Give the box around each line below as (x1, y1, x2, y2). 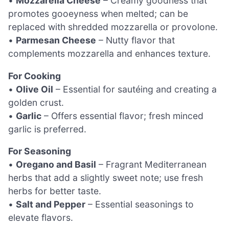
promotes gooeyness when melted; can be (8, 8, 188, 19)
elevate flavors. (8, 212, 73, 223)
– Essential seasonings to (85, 199, 194, 210)
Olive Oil (16, 83, 53, 95)
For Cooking (8, 70, 61, 81)
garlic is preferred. (8, 123, 86, 134)
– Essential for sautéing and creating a (53, 83, 217, 95)
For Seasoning (8, 146, 71, 157)
